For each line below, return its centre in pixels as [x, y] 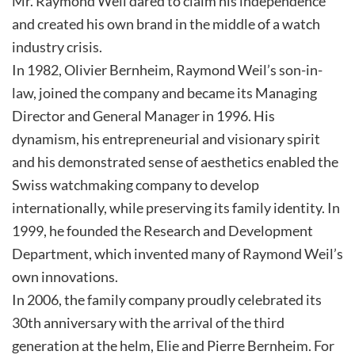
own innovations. [65, 276]
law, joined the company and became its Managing [164, 92]
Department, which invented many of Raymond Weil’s [177, 253]
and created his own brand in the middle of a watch [166, 23]
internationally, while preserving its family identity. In [176, 207]
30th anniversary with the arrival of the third [148, 322]
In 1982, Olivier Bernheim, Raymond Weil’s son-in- [167, 69]
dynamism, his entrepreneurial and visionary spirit [166, 138]
